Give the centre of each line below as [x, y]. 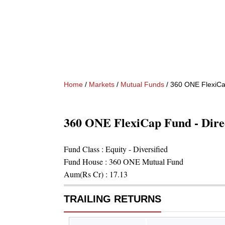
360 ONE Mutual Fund [146, 161]
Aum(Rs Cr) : [87, 174]
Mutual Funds [142, 84]
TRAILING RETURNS [113, 199]
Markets [102, 84]
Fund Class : [85, 149]
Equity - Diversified [137, 149]
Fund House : [86, 161]
